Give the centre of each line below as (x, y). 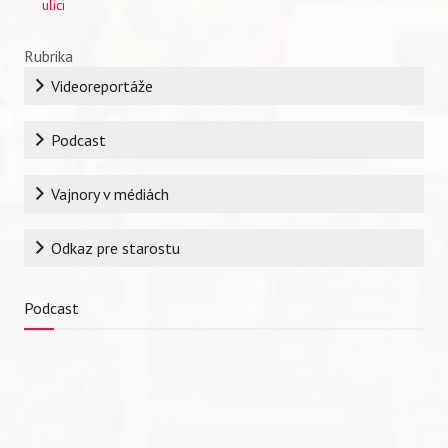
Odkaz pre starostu (116, 247)
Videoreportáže (102, 85)
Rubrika (48, 55)
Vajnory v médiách (110, 193)
